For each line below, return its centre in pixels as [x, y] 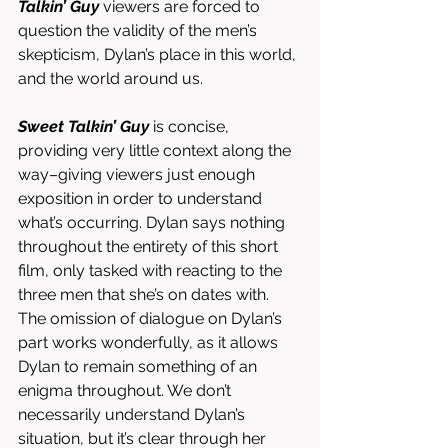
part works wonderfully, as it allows [150, 342]
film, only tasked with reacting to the [152, 270]
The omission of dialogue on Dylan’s [152, 318]
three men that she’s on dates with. [145, 294]
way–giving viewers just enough [138, 174]
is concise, [191, 126]
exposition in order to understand [142, 198]
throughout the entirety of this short [150, 246]
